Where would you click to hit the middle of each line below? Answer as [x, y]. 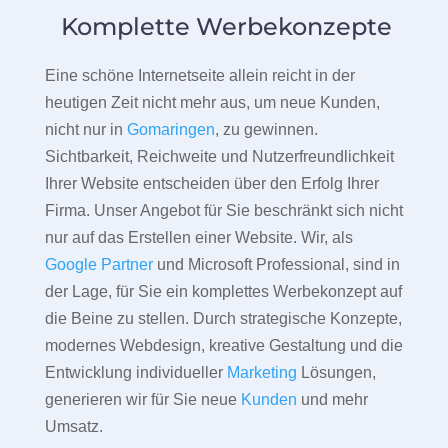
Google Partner [98, 265]
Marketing [261, 373]
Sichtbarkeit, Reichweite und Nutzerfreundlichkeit [219, 157]
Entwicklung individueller [135, 373]
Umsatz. [73, 427]
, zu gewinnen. [266, 130]
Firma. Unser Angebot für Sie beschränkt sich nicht [223, 211]
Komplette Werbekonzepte [224, 27]
